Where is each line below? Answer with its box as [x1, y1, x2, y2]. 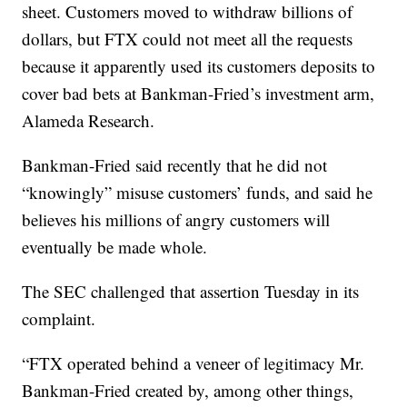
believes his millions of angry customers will [22, 208, 331, 232]
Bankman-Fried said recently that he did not [22, 154, 328, 177]
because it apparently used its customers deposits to [22, 55, 376, 78]
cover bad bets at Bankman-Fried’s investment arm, [22, 82, 375, 105]
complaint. [22, 307, 96, 331]
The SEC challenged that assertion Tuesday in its [22, 280, 360, 303]
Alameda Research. [22, 109, 155, 133]
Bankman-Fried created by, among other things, [22, 379, 354, 402]
